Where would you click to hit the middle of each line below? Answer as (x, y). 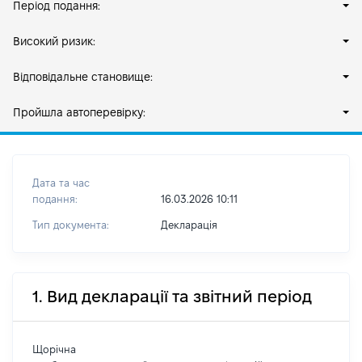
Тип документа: (71, 225)
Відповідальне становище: (83, 77)
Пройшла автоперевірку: (79, 112)
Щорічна (54, 349)
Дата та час (61, 183)
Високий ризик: (54, 41)
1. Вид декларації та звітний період (172, 297)
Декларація (189, 225)
